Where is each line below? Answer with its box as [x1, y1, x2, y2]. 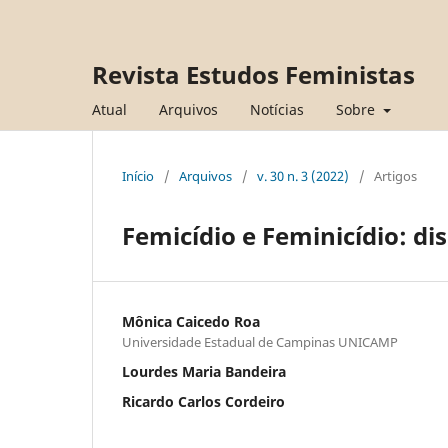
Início [122, 166, 154, 185]
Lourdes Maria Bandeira [122, 361, 286, 381]
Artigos [374, 166, 417, 185]
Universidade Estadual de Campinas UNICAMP [122, 332, 398, 351]
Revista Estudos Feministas [92, 58, 415, 91]
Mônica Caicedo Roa [122, 311, 260, 331]
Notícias [250, 99, 304, 119]
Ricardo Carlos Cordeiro [122, 391, 285, 411]
